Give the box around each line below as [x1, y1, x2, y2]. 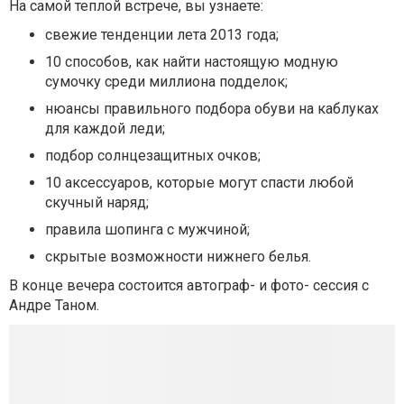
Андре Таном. [9, 297, 99, 314]
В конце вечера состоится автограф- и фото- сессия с [9, 277, 369, 294]
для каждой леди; [45, 120, 169, 137]
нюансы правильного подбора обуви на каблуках [45, 100, 379, 117]
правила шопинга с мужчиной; [45, 221, 250, 238]
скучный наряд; [45, 194, 149, 211]
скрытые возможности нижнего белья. [45, 248, 311, 265]
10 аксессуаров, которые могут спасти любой [45, 174, 353, 191]
